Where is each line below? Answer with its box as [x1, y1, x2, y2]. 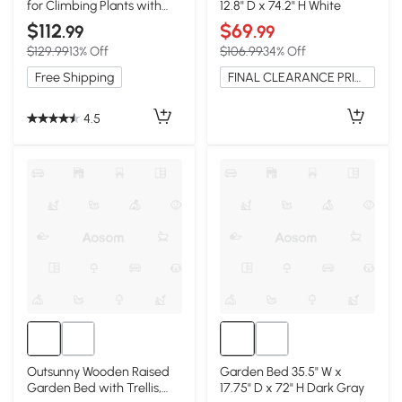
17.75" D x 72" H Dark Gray [220, 379, 365, 396]
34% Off [263, 43, 307, 60]
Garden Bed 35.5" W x [220, 363, 343, 380]
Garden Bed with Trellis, [26, 379, 162, 396]
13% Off [68, 43, 109, 60]
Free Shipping [34, 69, 114, 86]
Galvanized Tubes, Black [26, 13, 163, 31]
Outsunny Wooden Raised [26, 363, 170, 380]
